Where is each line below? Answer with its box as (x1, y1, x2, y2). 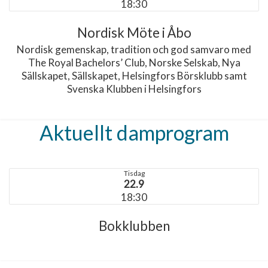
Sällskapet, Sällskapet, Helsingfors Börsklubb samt (21, 69, 247, 82)
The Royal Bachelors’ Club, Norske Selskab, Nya (28, 56, 240, 69)
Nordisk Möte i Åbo (77, 25, 191, 41)
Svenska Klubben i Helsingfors (66, 83, 202, 95)
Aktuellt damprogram (39, 120, 229, 145)
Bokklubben (98, 218, 170, 234)
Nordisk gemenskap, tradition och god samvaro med (17, 43, 251, 56)
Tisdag (123, 169, 145, 178)
